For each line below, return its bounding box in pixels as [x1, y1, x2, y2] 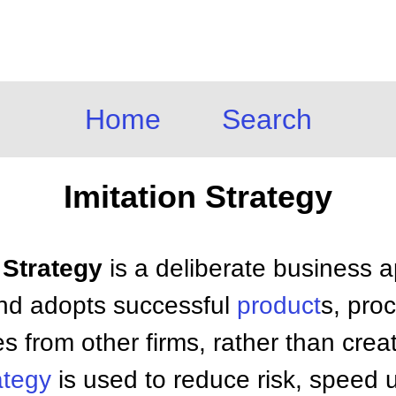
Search [221, 103, 312, 135]
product [237, 292, 321, 319]
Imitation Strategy [64, 179, 332, 215]
